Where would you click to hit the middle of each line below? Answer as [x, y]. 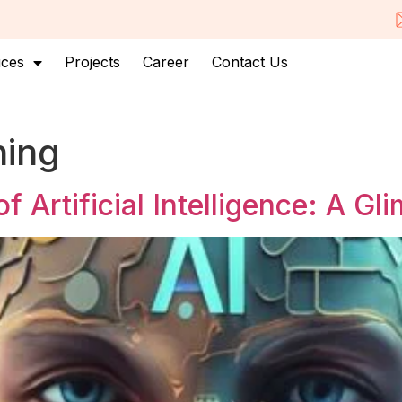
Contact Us [250, 62]
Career [166, 62]
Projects [92, 62]
